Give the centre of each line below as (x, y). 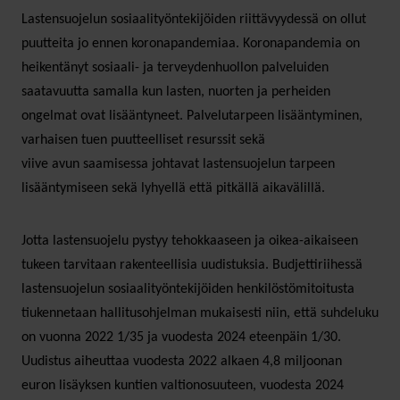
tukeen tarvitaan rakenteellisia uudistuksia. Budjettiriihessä (192, 265)
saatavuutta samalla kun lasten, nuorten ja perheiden (176, 92)
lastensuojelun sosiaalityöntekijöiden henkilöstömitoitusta (188, 289)
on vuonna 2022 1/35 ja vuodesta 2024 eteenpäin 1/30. (181, 337)
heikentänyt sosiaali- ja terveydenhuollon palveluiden (175, 67)
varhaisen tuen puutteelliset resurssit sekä (143, 140)
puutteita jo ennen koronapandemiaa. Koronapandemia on (191, 43)
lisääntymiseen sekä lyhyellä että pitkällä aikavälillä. (175, 188)
